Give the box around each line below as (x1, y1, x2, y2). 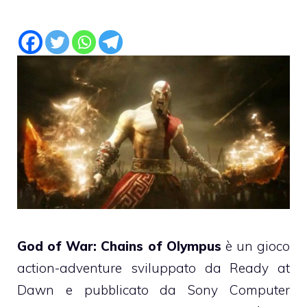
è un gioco (221, 237, 290, 254)
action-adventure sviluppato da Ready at (17, 259, 290, 276)
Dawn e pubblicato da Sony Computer (17, 281, 290, 298)
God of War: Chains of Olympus (17, 237, 221, 254)
